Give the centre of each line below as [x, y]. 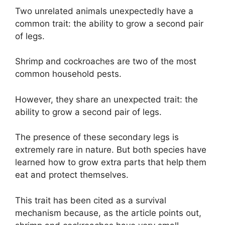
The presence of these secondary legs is [97, 137]
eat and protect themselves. [72, 175]
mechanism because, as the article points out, [108, 213]
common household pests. [68, 74]
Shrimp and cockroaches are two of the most [106, 62]
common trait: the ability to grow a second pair [109, 23]
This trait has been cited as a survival [91, 200]
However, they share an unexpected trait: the [106, 99]
